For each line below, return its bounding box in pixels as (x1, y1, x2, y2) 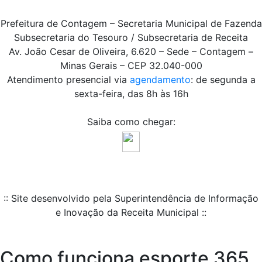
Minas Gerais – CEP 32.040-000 (60, 60, 202, 72)
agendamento (129, 74, 191, 86)
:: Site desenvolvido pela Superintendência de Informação (4, 192, 258, 205)
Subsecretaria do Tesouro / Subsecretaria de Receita (14, 32, 248, 44)
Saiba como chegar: (87, 116, 175, 128)
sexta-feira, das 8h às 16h (74, 88, 188, 100)
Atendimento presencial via (6, 74, 130, 86)
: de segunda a (190, 74, 256, 86)
